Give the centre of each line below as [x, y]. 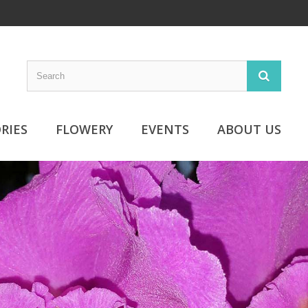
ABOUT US [249, 129]
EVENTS [165, 129]
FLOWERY [84, 129]
